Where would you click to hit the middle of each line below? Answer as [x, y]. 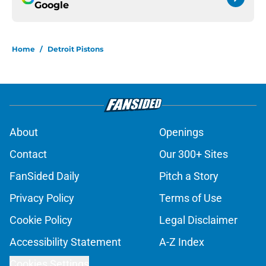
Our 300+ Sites [194, 154]
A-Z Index [182, 242]
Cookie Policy [41, 220]
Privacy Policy [42, 198]
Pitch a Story [189, 176]
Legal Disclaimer [198, 220]
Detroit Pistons [75, 49]
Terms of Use [191, 198]
